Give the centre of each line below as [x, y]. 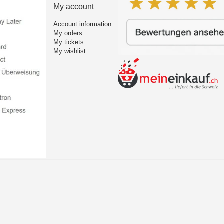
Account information [82, 24]
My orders [68, 33]
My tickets [68, 42]
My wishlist [69, 51]
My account [73, 6]
